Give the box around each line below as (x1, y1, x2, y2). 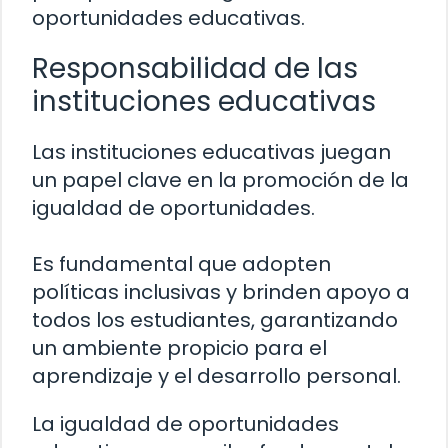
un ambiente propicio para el (32, 333, 327, 362)
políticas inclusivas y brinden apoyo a (32, 277, 410, 306)
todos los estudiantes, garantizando (32, 305, 398, 334)
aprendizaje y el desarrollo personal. (32, 361, 401, 390)
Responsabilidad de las (32, 48, 358, 88)
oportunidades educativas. (32, 3, 305, 32)
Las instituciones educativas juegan (32, 137, 391, 166)
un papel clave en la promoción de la (32, 165, 409, 194)
